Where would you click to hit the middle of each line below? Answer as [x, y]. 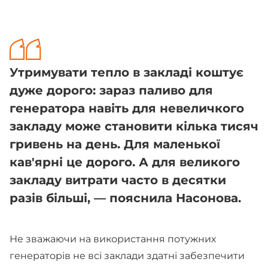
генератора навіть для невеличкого [127, 108]
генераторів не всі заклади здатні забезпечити [127, 256]
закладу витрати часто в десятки [118, 180]
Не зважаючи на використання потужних [113, 239]
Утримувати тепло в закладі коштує [127, 72]
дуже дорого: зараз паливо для [111, 90]
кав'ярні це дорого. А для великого [125, 162]
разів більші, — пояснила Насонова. [125, 198]
